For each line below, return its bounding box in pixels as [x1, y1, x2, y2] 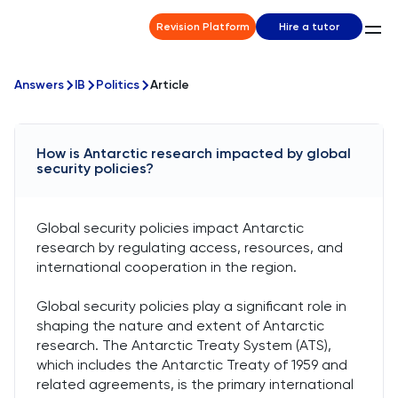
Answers [14, 77, 64, 92]
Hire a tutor [279, 20, 339, 33]
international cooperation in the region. [36, 259, 297, 275]
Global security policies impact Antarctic [36, 219, 304, 236]
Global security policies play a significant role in [36, 298, 346, 314]
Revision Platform [155, 20, 250, 33]
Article [150, 77, 189, 92]
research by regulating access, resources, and [36, 239, 343, 256]
